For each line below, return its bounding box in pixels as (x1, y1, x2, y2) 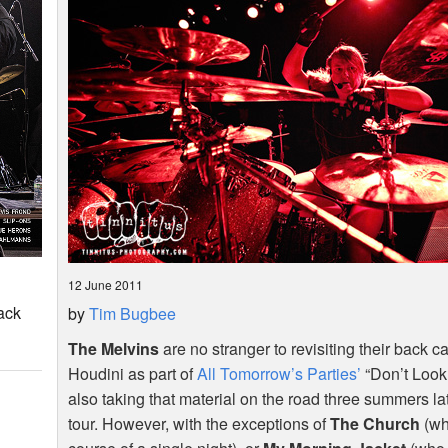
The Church (330, 412, 421, 436)
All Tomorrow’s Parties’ (197, 362, 362, 386)
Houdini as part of (68, 362, 198, 386)
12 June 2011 (68, 276, 144, 294)
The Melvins (68, 337, 160, 361)
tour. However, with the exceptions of (68, 412, 331, 436)
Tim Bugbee (89, 302, 177, 326)
